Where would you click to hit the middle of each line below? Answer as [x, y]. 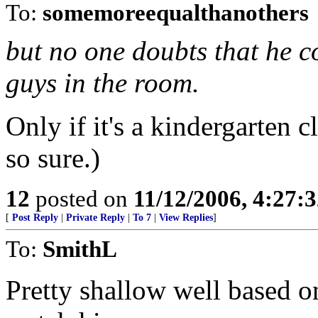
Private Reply [95, 218]
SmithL [80, 249]
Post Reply [35, 218]
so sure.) [53, 158]
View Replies [186, 218]
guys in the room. [103, 83]
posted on [82, 198]
